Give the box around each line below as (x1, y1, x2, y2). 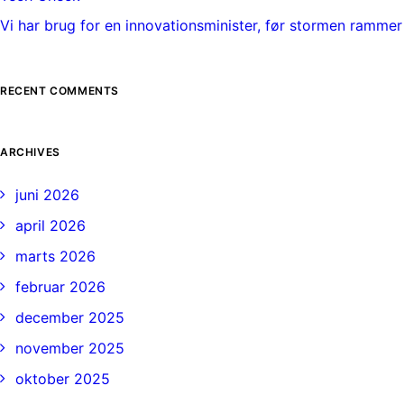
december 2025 (15, 308, 124, 326)
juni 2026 (15, 186, 79, 204)
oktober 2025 (15, 370, 110, 388)
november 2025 (15, 339, 124, 357)
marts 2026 (15, 247, 96, 265)
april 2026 (15, 216, 86, 234)
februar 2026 (15, 278, 106, 296)
